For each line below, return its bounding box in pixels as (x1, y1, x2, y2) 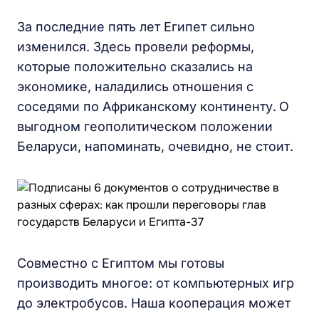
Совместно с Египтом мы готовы (17, 256, 224, 271)
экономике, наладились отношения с (17, 79, 253, 94)
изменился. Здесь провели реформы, (17, 39, 254, 54)
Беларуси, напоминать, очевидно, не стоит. (17, 139, 293, 154)
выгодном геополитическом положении (17, 119, 273, 134)
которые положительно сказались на (17, 59, 253, 74)
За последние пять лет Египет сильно (17, 19, 255, 34)
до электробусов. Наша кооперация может (17, 296, 291, 310)
